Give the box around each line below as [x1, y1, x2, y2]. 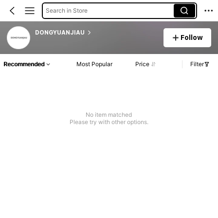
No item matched [86, 111, 132, 119]
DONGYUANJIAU [35, 29, 85, 36]
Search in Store [45, 6, 88, 14]
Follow [181, 33, 203, 41]
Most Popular [76, 60, 113, 68]
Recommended [3, 60, 44, 68]
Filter [190, 60, 204, 68]
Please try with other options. [69, 118, 148, 126]
